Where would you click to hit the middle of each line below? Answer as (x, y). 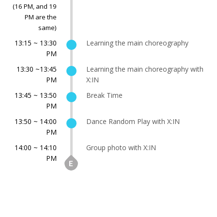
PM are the (41, 17)
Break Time (104, 95)
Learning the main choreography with (145, 69)
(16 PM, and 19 (35, 6)
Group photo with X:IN (121, 147)
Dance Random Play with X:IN (133, 121)
